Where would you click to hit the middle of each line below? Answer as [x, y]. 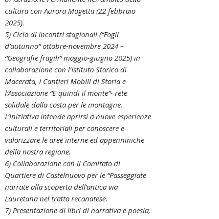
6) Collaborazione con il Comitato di [63, 163]
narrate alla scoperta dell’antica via [61, 187]
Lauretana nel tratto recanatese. [56, 198]
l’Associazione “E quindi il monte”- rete [66, 93]
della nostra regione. [38, 152]
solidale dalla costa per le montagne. [64, 105]
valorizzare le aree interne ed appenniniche [75, 140]
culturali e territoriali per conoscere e [65, 128]
